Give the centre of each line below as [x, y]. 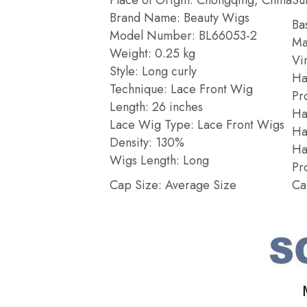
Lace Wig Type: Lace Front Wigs [197, 124]
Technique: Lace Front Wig [181, 89]
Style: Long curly [153, 71]
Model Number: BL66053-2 [183, 35]
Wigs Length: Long [159, 160]
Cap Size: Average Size [173, 185]
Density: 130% [147, 142]
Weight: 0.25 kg [152, 53]
